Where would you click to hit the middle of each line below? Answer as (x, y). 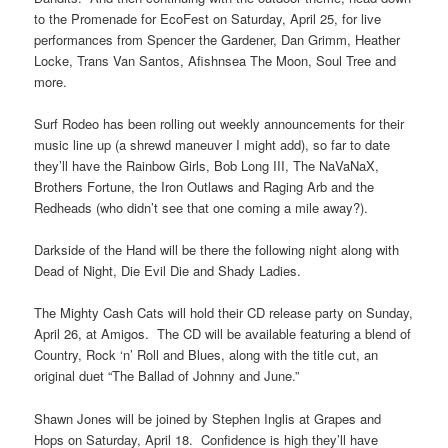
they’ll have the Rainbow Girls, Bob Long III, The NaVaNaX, (207, 166)
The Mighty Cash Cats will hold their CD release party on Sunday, (224, 313)
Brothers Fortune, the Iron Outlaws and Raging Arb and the (204, 187)
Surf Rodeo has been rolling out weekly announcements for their (219, 124)
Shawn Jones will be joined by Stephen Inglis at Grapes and (208, 418)
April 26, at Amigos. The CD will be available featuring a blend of (223, 334)
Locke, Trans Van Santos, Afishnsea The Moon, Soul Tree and (215, 61)
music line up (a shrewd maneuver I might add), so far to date (212, 145)
